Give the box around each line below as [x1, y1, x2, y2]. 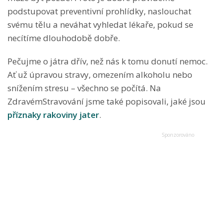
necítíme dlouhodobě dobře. [7, 32, 120, 44]
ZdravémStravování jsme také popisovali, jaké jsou [7, 96, 206, 108]
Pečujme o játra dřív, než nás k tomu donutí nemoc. [7, 55, 208, 67]
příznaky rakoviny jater [7, 109, 99, 121]
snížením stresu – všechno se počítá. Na [7, 82, 161, 94]
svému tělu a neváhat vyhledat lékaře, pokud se [7, 19, 193, 31]
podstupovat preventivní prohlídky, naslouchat [7, 5, 191, 17]
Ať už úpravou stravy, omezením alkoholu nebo [7, 69, 192, 81]
